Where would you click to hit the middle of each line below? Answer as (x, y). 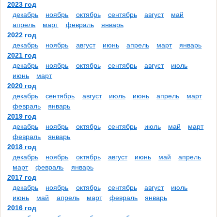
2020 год (22, 86)
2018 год (22, 147)
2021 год (22, 55)
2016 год (22, 208)
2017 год (22, 178)
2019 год (22, 116)
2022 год (22, 35)
